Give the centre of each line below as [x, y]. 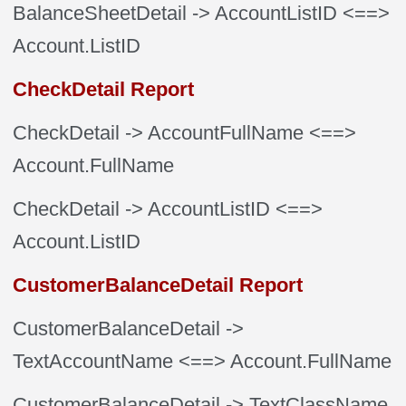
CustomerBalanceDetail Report [158, 285]
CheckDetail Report [104, 89]
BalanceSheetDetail [100, 13]
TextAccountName [93, 361]
